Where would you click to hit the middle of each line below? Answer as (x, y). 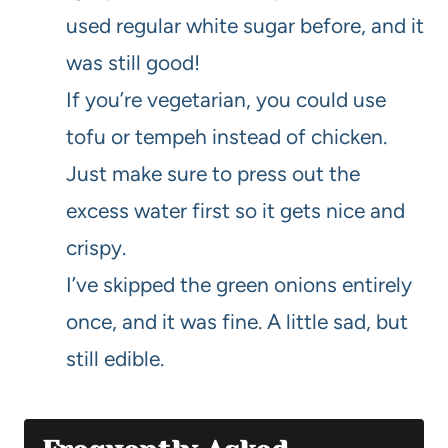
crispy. (96, 248)
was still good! (133, 63)
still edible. (115, 359)
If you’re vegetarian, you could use (226, 100)
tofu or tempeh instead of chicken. (226, 137)
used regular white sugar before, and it (245, 26)
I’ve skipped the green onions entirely (239, 285)
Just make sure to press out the (213, 174)
